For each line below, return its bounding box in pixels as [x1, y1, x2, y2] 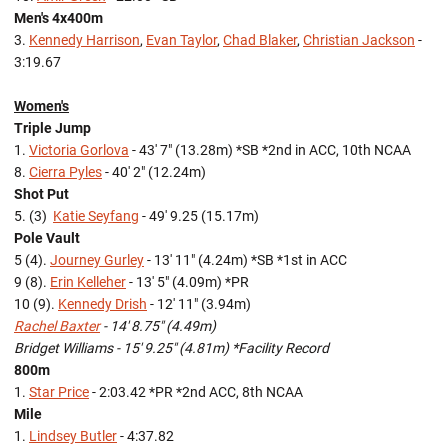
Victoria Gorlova [29, 142, 129, 158]
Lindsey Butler [29, 428, 117, 444]
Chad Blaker [223, 32, 297, 48]
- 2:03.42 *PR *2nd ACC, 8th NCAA [89, 384, 303, 400]
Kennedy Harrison [29, 32, 140, 48]
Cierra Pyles [29, 164, 102, 180]
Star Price [29, 384, 89, 400]
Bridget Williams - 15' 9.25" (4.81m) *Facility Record [14, 340, 329, 356]
